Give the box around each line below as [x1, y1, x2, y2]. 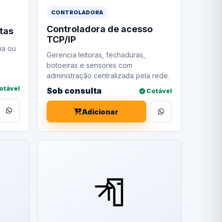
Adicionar [82, 107, 119, 116]
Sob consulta [46, 86, 102, 96]
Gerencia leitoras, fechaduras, [46, 51, 145, 59]
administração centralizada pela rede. [46, 71, 169, 80]
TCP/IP [46, 34, 76, 45]
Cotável [145, 87, 172, 95]
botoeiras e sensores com [46, 61, 132, 69]
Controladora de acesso [46, 24, 153, 34]
